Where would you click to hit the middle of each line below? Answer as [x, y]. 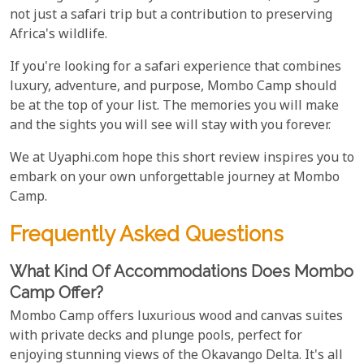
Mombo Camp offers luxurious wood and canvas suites [176, 317]
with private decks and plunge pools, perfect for [156, 336]
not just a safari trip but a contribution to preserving [171, 15]
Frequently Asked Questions [147, 234]
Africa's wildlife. [58, 35]
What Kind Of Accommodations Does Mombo [182, 271]
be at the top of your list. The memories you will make [174, 106]
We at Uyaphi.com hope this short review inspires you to [182, 158]
